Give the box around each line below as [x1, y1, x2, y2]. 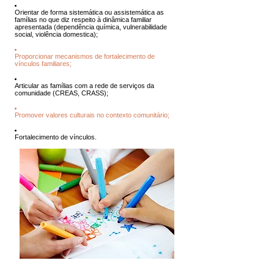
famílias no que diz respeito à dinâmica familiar [15, 16, 152, 23]
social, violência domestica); [15, 31, 98, 38]
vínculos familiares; [15, 60, 72, 67]
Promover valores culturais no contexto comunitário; [15, 111, 169, 119]
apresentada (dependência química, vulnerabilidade [15, 23, 167, 31]
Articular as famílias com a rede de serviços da [15, 82, 154, 89]
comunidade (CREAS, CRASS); [15, 89, 108, 97]
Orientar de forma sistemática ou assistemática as [15, 9, 164, 16]
